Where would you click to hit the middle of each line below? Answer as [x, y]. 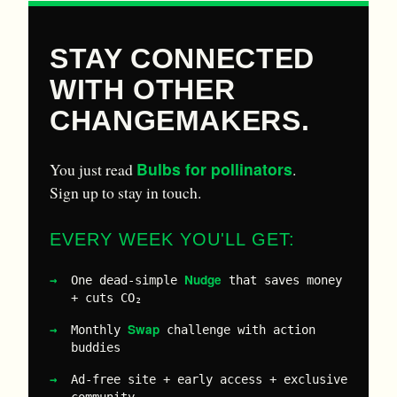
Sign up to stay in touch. [125, 192]
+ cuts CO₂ [106, 297]
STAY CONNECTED [182, 58]
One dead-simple [128, 280]
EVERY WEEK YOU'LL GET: [172, 239]
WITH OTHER [143, 89]
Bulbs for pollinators [214, 168]
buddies [96, 347]
